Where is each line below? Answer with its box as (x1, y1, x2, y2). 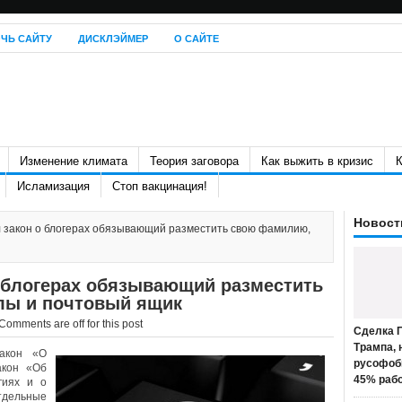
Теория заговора (150, 154, 239, 168)
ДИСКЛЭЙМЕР (78, 33, 148, 44)
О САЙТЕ (174, 33, 219, 44)
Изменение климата (20, 154, 127, 168)
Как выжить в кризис (261, 154, 373, 168)
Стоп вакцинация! (112, 179, 207, 193)
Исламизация (17, 179, 90, 193)
